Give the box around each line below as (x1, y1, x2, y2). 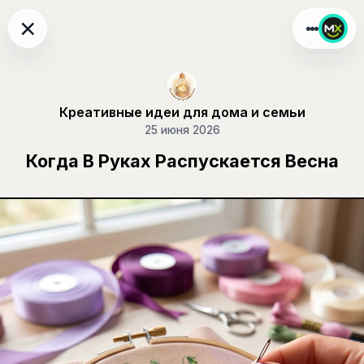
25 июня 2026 (144, 123, 220, 137)
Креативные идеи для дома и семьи (58, 104, 305, 121)
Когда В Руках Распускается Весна (25, 150, 339, 172)
